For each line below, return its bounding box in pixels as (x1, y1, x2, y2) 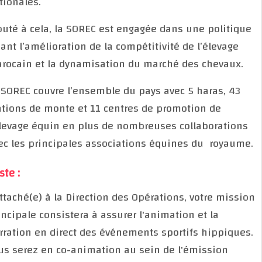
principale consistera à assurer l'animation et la (9, 205, 241, 225)
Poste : (9, 162, 42, 184)
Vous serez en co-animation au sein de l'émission (9, 240, 250, 260)
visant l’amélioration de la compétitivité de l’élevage (9, 36, 261, 56)
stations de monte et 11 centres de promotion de (9, 98, 243, 118)
